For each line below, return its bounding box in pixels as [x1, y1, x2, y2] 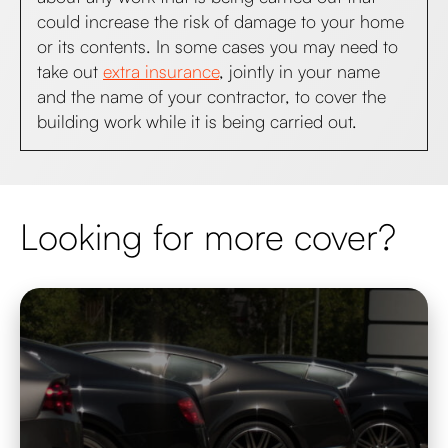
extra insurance [103, 60, 219, 82]
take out [37, 60, 103, 82]
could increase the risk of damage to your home [37, 10, 404, 32]
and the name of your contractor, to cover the [37, 85, 386, 107]
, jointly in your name [219, 60, 380, 82]
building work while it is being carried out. [37, 110, 357, 132]
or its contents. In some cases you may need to [37, 35, 398, 57]
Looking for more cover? [20, 213, 396, 259]
